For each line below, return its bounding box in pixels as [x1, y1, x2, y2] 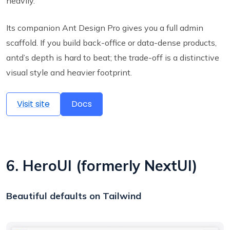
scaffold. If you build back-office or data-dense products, [6, 37, 217, 48]
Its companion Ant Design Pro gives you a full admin [6, 22, 203, 33]
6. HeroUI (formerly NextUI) [6, 156, 197, 175]
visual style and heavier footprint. [6, 67, 132, 78]
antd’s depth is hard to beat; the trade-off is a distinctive [6, 52, 219, 63]
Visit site [17, 98, 50, 110]
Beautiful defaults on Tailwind [6, 189, 141, 202]
